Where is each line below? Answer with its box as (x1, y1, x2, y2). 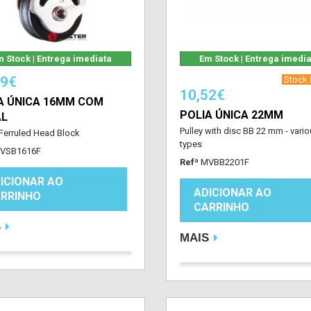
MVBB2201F (200, 157, 249, 167)
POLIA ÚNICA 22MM (179, 108, 283, 121)
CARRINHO (193, 201, 249, 214)
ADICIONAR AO (193, 186, 271, 199)
